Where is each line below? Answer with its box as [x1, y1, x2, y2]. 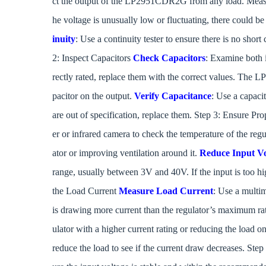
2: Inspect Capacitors [52, 52, 133, 63]
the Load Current [52, 185, 119, 196]
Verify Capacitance [134, 90, 211, 101]
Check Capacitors [133, 52, 205, 63]
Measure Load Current [119, 185, 213, 196]
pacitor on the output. [52, 90, 134, 101]
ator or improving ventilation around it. [52, 147, 199, 158]
